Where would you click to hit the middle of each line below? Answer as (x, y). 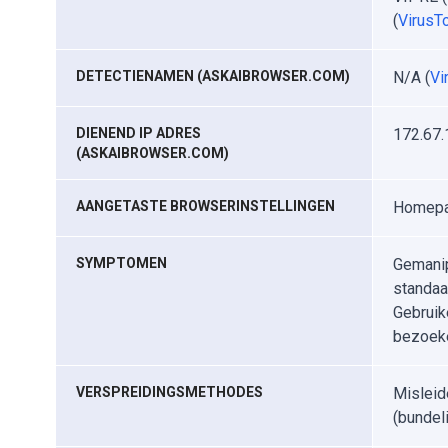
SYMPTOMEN (121, 263)
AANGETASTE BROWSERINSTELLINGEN (205, 206)
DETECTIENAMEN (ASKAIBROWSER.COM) (213, 76)
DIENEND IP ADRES (138, 133)
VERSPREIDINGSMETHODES (169, 392)
